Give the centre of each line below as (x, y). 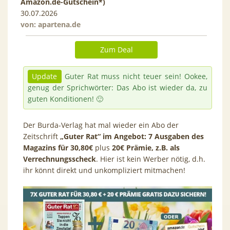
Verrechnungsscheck (60, 159)
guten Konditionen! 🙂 (65, 99)
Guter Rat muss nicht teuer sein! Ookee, (134, 76)
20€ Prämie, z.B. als (145, 147)
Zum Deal (116, 49)
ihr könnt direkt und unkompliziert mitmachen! (105, 170)
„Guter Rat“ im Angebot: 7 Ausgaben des (131, 136)
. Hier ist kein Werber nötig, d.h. (151, 159)
